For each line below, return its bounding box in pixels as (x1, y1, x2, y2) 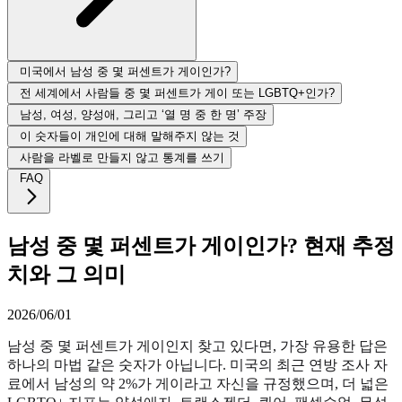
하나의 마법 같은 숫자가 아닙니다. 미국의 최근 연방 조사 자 (7, 356, 388, 372)
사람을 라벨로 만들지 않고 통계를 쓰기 (20, 150, 224, 164)
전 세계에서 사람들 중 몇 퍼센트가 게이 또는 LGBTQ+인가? (20, 85, 335, 100)
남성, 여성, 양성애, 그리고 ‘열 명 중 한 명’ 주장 (20, 107, 267, 121)
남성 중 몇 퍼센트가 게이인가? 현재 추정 (7, 233, 395, 258)
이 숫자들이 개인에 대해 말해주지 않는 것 (20, 128, 240, 143)
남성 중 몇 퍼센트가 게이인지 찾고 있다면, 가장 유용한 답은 (7, 337, 388, 354)
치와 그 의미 (7, 262, 126, 286)
